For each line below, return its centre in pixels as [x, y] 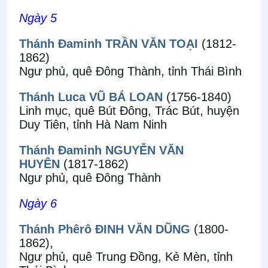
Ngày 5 [38, 18]
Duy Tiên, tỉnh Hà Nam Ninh [93, 124]
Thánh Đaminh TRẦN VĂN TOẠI [109, 44]
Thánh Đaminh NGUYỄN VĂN [101, 150]
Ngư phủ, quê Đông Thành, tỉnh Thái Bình [130, 71]
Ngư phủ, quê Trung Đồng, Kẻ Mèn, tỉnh [126, 257]
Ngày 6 [38, 203]
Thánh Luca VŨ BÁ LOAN [91, 97]
